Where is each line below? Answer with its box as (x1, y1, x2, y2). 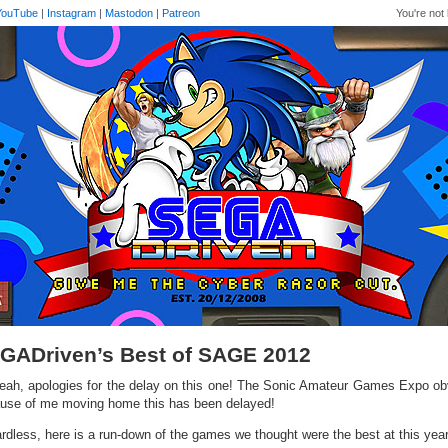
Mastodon (105, 7, 153, 19)
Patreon (162, 7, 200, 19)
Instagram (47, 7, 96, 19)
